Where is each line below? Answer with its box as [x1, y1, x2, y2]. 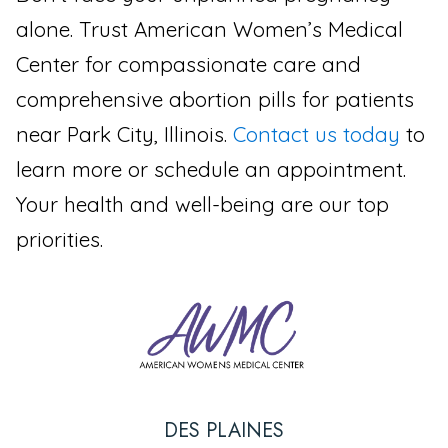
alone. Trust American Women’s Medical [16, 15, 403, 42]
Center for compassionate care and [16, 50, 361, 77]
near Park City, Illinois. [16, 120, 233, 147]
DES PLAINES [164, 415, 284, 445]
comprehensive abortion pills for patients [16, 85, 414, 112]
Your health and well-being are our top [16, 190, 389, 217]
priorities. [16, 225, 103, 252]
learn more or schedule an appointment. [16, 155, 406, 182]
